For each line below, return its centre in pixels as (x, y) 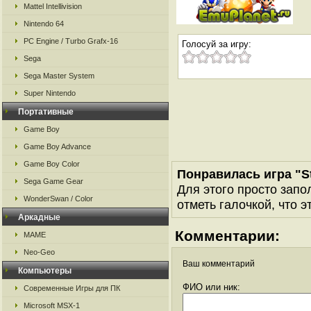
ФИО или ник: (211, 287)
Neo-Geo (39, 252)
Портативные (46, 112)
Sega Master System (59, 76)
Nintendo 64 (44, 24)
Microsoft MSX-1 (52, 305)
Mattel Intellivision (53, 6)
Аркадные (39, 217)
